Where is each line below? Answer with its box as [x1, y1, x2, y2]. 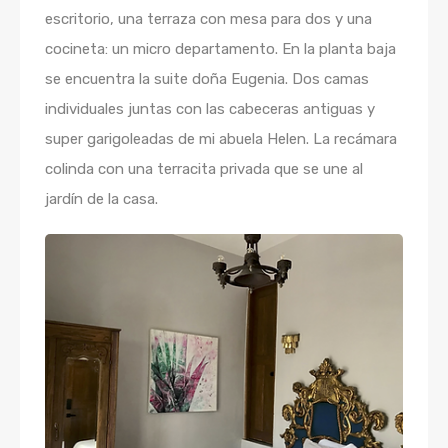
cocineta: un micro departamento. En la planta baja [45, 40, 396, 59]
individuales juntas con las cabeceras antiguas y [45, 100, 375, 119]
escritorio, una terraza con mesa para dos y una [45, 10, 372, 29]
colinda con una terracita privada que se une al [45, 160, 363, 179]
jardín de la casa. [45, 190, 158, 209]
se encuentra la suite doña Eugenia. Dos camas [45, 70, 369, 89]
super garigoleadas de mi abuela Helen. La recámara [45, 130, 397, 149]
